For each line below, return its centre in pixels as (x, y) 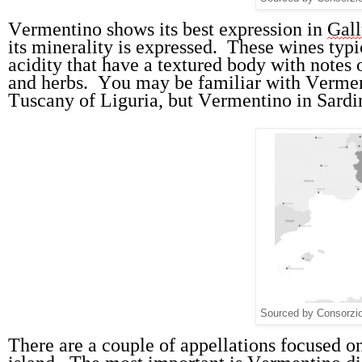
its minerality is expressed (110, 47)
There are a (55, 345)
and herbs (46, 83)
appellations (228, 345)
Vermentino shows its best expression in (168, 29)
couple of (139, 345)
